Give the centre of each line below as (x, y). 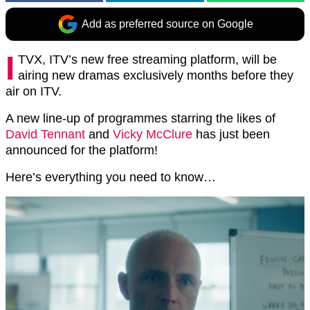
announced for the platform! (82, 150)
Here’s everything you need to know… (111, 177)
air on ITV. (34, 91)
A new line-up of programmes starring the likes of (140, 118)
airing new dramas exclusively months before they (156, 75)
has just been (231, 134)
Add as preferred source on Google (167, 24)
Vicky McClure (153, 134)
